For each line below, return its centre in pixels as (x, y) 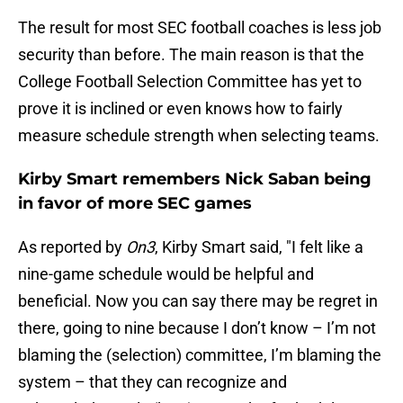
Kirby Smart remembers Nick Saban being (195, 179)
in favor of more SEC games (135, 204)
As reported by (72, 247)
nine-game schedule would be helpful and (166, 274)
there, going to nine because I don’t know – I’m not (197, 328)
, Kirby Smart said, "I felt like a (259, 247)
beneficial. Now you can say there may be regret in (198, 301)
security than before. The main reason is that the (191, 55)
